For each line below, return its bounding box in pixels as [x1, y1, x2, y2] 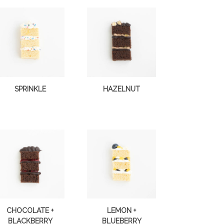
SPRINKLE [14, 84, 46, 93]
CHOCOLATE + [6, 206, 54, 215]
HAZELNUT [103, 84, 140, 93]
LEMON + [107, 206, 136, 215]
